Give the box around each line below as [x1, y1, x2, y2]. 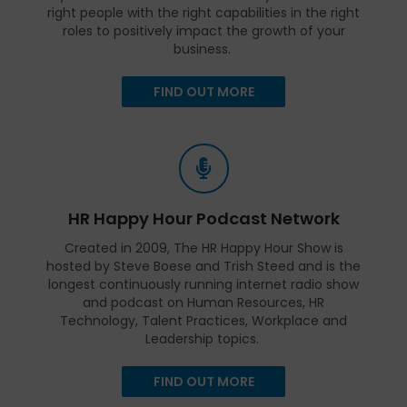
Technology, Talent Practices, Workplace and [60, 311, 347, 330]
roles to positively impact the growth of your [62, 21, 345, 40]
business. [173, 39, 234, 58]
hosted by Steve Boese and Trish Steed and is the [46, 256, 361, 275]
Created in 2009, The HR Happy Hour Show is [64, 238, 343, 257]
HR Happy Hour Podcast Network [67, 206, 340, 230]
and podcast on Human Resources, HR [83, 293, 324, 312]
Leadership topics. [144, 329, 259, 348]
